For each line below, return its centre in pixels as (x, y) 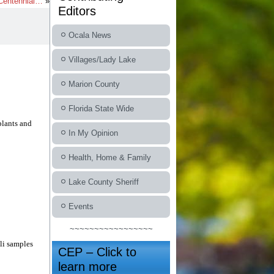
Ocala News (90, 35)
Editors (77, 11)
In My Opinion (93, 133)
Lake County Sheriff (104, 182)
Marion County (94, 84)
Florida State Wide (101, 109)
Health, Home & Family (110, 157)
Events (81, 206)
